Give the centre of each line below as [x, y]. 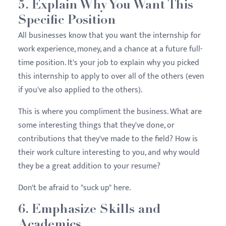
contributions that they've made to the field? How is [108, 139]
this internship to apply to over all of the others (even [111, 76]
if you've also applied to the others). [81, 90]
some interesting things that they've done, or [96, 125]
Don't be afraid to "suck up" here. [75, 188]
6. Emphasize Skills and [89, 210]
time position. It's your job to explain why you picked [109, 63]
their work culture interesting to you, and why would [109, 152]
